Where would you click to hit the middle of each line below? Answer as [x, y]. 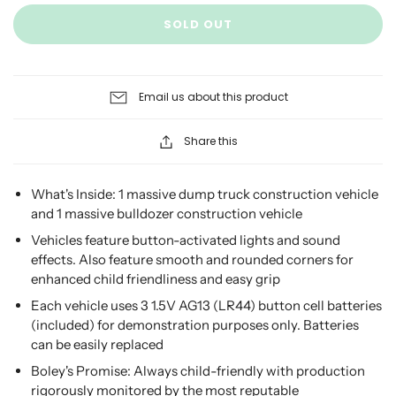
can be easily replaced [97, 344]
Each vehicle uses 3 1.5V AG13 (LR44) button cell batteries [206, 305]
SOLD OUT [198, 24]
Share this [210, 141]
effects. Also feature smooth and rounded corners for [192, 259]
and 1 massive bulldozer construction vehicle [167, 213]
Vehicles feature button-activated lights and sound [186, 240]
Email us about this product [213, 97]
